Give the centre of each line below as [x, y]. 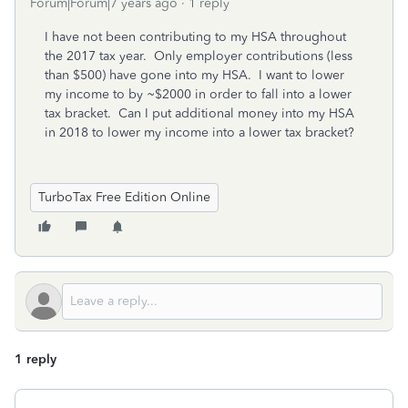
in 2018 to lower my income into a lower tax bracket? [199, 133]
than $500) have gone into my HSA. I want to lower [194, 75]
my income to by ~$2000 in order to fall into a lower [198, 94]
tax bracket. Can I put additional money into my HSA [199, 113]
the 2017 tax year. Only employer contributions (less [199, 56]
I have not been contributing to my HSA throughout [195, 37]
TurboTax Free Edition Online [124, 197]
